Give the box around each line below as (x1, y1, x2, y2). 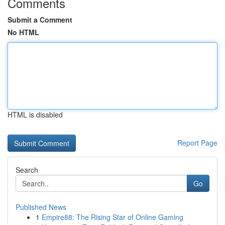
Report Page (177, 138, 217, 148)
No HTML (8, 27, 39, 37)
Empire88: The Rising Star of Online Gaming (42, 212, 183, 222)
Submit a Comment (8, 15, 72, 25)
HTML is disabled (8, 109, 63, 120)
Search (16, 165, 38, 175)
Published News (16, 202, 66, 212)
